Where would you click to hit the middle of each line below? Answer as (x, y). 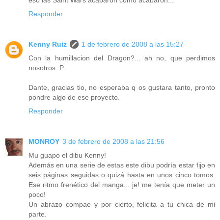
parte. (38, 214)
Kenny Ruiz (48, 44)
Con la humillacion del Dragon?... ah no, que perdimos (122, 58)
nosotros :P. (47, 68)
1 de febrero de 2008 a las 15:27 (133, 44)
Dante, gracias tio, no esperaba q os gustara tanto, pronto (122, 88)
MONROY (44, 142)
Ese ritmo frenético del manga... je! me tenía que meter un (122, 185)
